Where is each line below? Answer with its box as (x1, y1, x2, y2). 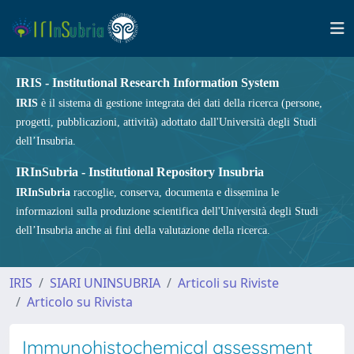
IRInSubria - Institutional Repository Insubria (16, 165, 264, 179)
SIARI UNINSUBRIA (50, 274, 160, 292)
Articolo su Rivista (27, 293, 133, 311)
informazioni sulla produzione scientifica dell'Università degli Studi (16, 205, 318, 217)
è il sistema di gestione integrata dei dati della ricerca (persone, (38, 97, 322, 109)
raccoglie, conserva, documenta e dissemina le (70, 186, 279, 198)
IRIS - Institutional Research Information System (16, 76, 279, 89)
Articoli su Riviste (178, 274, 279, 292)
